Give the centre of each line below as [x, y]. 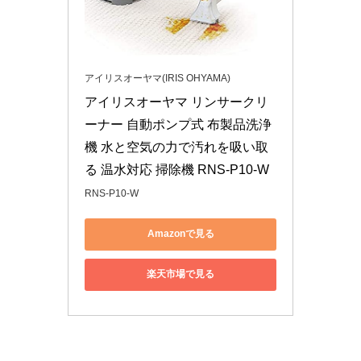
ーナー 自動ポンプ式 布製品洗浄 [178, 124]
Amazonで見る [180, 234]
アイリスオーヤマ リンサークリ [176, 102]
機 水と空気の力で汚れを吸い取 [176, 147]
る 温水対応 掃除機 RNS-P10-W [177, 169]
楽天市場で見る [180, 274]
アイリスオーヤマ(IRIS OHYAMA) [158, 78]
